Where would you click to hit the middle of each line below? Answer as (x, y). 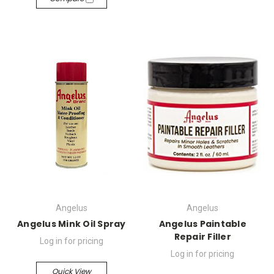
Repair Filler (202, 237)
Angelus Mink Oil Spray (72, 224)
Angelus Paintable (202, 224)
